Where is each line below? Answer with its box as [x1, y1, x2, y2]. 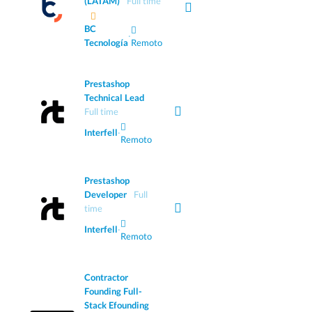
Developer [84, 189, 127, 201]
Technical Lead [84, 92, 144, 104]
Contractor [84, 272, 128, 283]
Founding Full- [84, 286, 142, 297]
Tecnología [84, 37, 128, 49]
